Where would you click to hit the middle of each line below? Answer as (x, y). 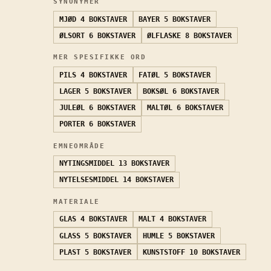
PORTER (72, 124)
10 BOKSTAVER (215, 252)
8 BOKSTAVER (209, 35)
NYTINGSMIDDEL (87, 164)
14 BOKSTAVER (148, 180)
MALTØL (160, 108)
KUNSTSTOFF (164, 252)
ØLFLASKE (164, 35)
